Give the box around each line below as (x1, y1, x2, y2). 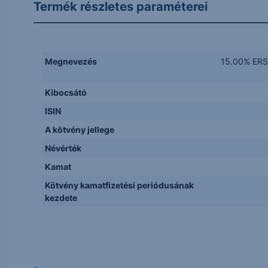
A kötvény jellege (44, 124, 114, 135)
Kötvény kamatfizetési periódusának (44, 180, 194, 190)
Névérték (44, 143, 81, 153)
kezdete (44, 193, 77, 203)
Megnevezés (44, 56, 97, 66)
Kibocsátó (44, 87, 87, 98)
